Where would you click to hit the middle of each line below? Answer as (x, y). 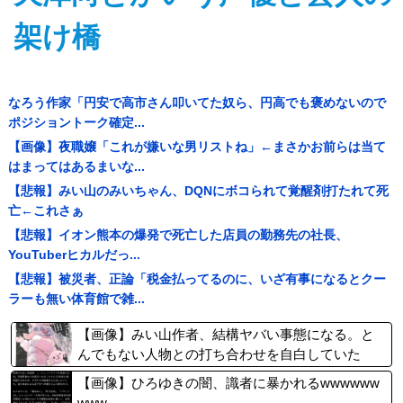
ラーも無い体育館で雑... (76, 299)
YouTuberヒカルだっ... (74, 255)
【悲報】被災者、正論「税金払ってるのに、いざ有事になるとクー (197, 279)
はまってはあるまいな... (76, 166)
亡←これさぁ (45, 210)
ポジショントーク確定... (76, 122)
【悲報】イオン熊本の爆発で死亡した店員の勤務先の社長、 (178, 235)
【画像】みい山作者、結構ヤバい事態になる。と (226, 334)
